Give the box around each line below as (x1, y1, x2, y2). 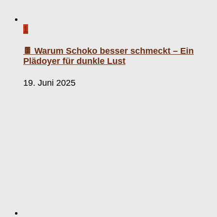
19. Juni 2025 (23, 78, 76, 88)
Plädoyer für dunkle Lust (23, 56, 125, 66)
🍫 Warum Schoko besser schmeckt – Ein (23, 46, 194, 56)
